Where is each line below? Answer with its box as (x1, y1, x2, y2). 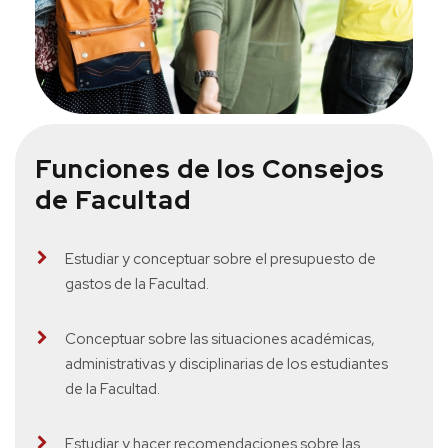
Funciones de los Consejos (35, 151, 385, 186)
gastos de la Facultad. (65, 273, 209, 294)
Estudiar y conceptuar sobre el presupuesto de (65, 248, 376, 269)
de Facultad (35, 182, 191, 217)
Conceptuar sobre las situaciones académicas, (65, 328, 375, 349)
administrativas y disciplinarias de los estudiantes (65, 353, 388, 374)
